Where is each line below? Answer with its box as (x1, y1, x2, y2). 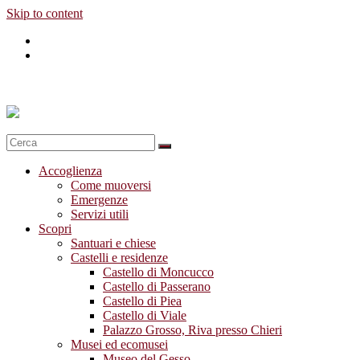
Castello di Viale (103, 308, 186, 322)
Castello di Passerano (103, 279, 211, 293)
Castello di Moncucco (103, 264, 214, 279)
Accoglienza (39, 163, 102, 178)
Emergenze (71, 192, 128, 207)
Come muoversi (71, 178, 151, 192)
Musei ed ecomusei (71, 337, 168, 351)
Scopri (39, 221, 72, 235)
